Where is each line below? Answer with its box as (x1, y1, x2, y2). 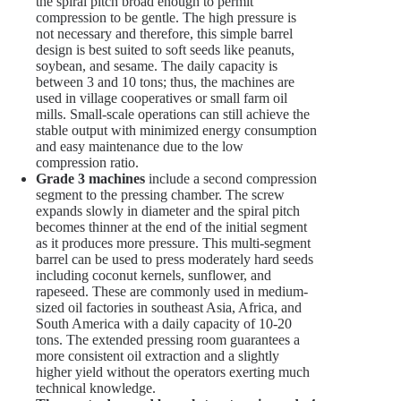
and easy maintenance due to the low (36, 139, 243, 155)
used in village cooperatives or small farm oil (36, 90, 287, 107)
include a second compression (145, 171, 317, 187)
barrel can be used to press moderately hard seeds (36, 252, 313, 268)
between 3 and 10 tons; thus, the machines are (36, 74, 294, 90)
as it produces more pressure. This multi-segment (36, 235, 311, 252)
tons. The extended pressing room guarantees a (36, 332, 300, 348)
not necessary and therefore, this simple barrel (36, 26, 293, 42)
